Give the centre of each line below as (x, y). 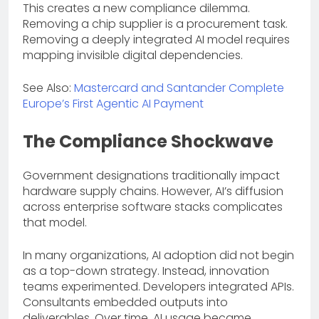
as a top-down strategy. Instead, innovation (146, 271)
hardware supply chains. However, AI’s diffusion (153, 191)
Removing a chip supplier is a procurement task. (155, 23)
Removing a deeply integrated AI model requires (156, 39)
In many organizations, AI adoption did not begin (158, 255)
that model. (55, 222)
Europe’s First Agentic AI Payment (113, 103)
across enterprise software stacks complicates (153, 206)
